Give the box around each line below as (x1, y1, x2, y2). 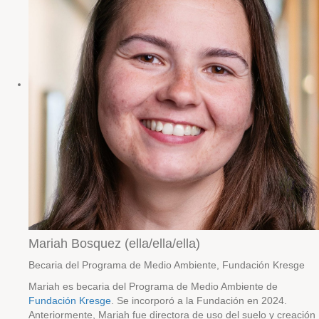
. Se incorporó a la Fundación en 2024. (111, 295, 287, 306)
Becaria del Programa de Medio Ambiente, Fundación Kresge (28, 259, 305, 271)
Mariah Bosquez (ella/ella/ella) (28, 236, 200, 251)
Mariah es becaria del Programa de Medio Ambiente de (28, 281, 278, 292)
